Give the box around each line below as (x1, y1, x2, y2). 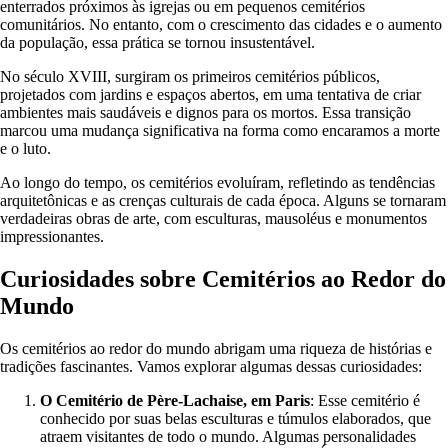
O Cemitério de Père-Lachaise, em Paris (40, 391, 310, 409)
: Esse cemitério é (310, 391, 420, 409)
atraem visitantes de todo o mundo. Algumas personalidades (40, 427, 416, 445)
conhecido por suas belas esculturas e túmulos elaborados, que (40, 409, 431, 427)
